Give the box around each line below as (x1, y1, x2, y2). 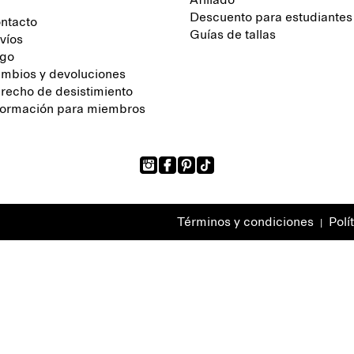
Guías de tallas (190, 28, 276, 41)
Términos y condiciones (177, 216, 314, 228)
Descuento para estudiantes (190, 11, 352, 24)
